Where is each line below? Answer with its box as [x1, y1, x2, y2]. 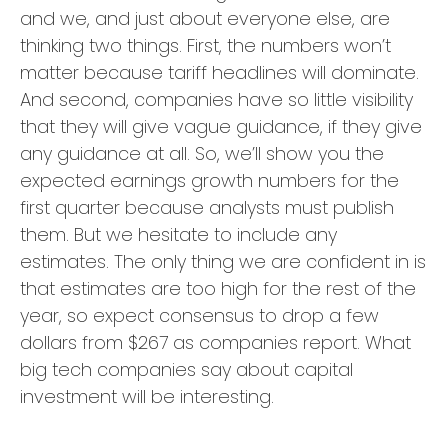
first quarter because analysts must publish [20, 195, 394, 220]
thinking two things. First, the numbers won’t [20, 33, 391, 58]
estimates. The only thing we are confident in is [20, 249, 426, 274]
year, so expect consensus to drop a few [20, 303, 379, 328]
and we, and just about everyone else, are [20, 6, 390, 31]
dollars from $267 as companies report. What [20, 330, 411, 355]
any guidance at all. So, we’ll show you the [20, 141, 384, 166]
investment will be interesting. [20, 384, 274, 409]
